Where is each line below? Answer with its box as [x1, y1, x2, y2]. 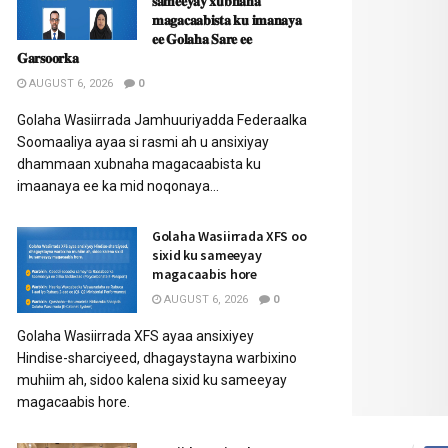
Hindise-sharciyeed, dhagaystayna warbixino [17, 350, 297, 366]
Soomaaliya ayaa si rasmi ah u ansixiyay [17, 134, 269, 150]
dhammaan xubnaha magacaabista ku [17, 156, 261, 172]
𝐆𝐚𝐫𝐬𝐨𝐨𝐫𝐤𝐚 [17, 49, 79, 67]
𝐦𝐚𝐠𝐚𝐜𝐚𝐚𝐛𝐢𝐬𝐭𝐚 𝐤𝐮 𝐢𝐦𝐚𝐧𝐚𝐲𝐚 [152, 11, 302, 29]
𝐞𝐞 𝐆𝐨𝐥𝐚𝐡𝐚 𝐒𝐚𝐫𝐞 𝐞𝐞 [152, 30, 252, 48]
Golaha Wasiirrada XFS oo [152, 227, 307, 245]
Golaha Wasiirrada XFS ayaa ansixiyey [17, 328, 254, 344]
